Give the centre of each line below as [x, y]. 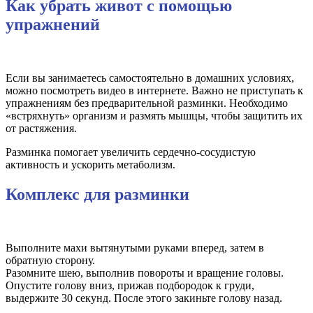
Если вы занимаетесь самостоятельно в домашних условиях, [150, 78]
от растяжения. [41, 129]
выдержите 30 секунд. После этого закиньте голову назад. [144, 298]
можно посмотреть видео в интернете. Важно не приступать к [154, 91]
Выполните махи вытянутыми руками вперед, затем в [135, 247]
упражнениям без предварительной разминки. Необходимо [147, 103]
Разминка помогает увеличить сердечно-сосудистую [131, 152]
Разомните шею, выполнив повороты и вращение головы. [145, 272]
